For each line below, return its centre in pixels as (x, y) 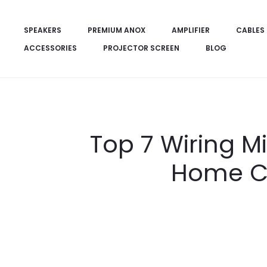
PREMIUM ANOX (117, 30)
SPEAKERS (43, 30)
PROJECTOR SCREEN (141, 48)
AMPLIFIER (191, 30)
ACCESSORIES (50, 48)
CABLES (250, 30)
